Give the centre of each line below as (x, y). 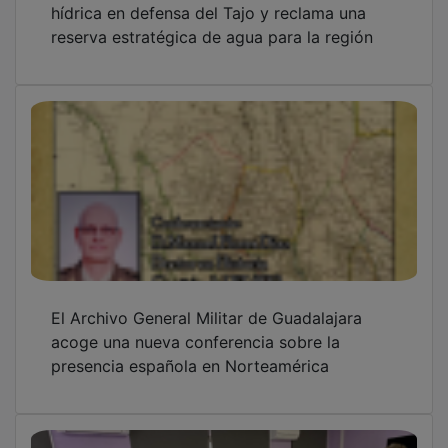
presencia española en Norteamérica (190, 351)
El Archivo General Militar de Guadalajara (206, 303)
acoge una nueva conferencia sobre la (195, 327)
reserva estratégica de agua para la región (212, 22)
